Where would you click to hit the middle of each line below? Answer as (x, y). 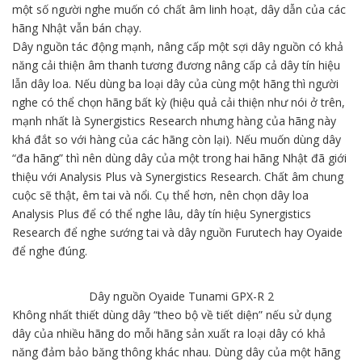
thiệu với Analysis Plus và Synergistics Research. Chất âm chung (178, 176)
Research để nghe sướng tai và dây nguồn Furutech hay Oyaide (177, 232)
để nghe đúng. (50, 250)
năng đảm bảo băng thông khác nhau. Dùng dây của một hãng (176, 351)
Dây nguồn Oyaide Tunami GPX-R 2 (181, 296)
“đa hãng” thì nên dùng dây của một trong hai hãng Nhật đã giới (179, 158)
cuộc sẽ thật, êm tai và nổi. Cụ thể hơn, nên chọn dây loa (160, 195)
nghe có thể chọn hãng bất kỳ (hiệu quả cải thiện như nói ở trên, (179, 102)
